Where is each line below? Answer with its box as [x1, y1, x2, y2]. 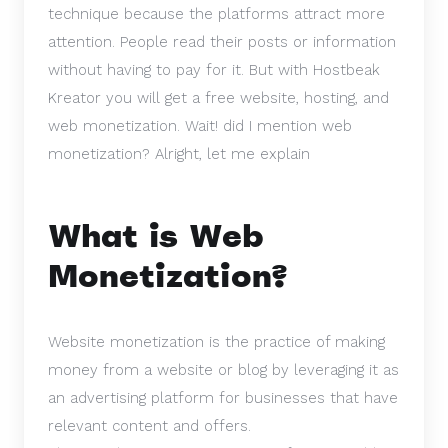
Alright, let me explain [155, 145, 310, 163]
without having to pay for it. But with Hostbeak [48, 61, 380, 79]
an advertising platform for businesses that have [48, 389, 398, 407]
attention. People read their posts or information [48, 33, 396, 51]
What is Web [48, 215, 264, 257]
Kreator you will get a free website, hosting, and [48, 89, 389, 107]
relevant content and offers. [48, 417, 251, 435]
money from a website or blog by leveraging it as [48, 361, 399, 379]
